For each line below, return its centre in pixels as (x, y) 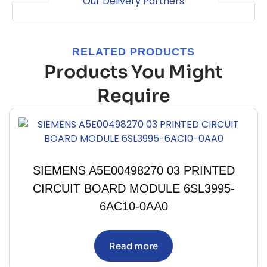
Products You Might (133, 72)
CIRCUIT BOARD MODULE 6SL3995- (133, 188)
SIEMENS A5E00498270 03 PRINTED (133, 170)
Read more (133, 246)
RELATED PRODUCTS (133, 52)
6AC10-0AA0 (133, 206)
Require (133, 96)
